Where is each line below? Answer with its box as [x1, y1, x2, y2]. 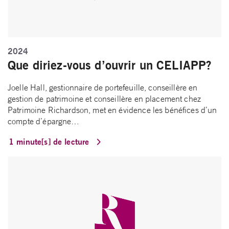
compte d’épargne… [8, 116, 80, 127]
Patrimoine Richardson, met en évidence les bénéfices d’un [8, 105, 217, 116]
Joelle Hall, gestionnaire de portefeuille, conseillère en [8, 82, 198, 93]
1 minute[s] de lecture [9, 136, 92, 147]
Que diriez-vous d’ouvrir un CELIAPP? [8, 57, 212, 73]
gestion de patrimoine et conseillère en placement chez [8, 94, 201, 104]
